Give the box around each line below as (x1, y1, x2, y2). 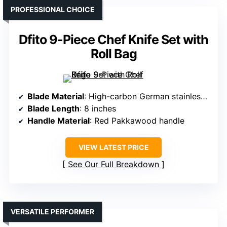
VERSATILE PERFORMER (11, 207, 94, 216)
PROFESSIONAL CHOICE (11, 5, 95, 14)
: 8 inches (80, 103, 116, 114)
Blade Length (27, 103, 80, 114)
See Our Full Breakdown (68, 159, 159, 170)
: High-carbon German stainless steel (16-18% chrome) (84, 91, 201, 102)
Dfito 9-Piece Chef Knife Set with (19, 32, 208, 48)
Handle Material (27, 116, 90, 126)
